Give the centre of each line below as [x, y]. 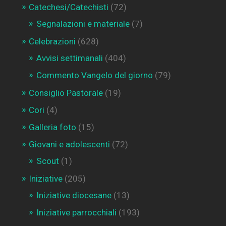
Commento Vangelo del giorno [94, 75]
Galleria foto [52, 127]
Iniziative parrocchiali [76, 212]
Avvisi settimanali [69, 58]
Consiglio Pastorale [66, 93]
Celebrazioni [52, 41]
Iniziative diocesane [74, 195]
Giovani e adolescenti [69, 144]
